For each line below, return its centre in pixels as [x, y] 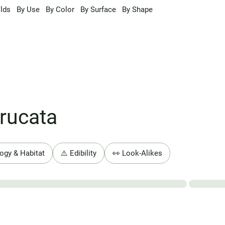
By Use [28, 9]
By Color [60, 9]
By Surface [98, 9]
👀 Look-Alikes [137, 153]
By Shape [137, 9]
